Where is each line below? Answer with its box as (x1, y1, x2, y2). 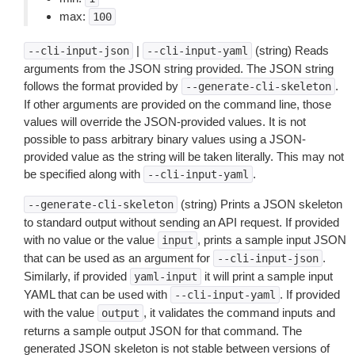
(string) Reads (252, 44, 329, 57)
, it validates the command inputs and (143, 306, 335, 319)
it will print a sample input (201, 269, 333, 283)
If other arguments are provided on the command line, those (24, 97, 331, 111)
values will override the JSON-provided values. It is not (24, 115, 306, 128)
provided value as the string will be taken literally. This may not (24, 150, 344, 163)
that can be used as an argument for (24, 251, 213, 265)
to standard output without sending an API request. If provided (24, 216, 339, 229)
